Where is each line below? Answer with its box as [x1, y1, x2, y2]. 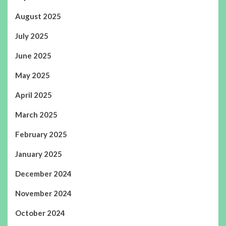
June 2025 [15, 50, 51, 60]
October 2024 [15, 208, 65, 217]
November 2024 [15, 188, 72, 198]
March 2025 [15, 109, 58, 119]
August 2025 [15, 11, 61, 21]
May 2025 [15, 70, 50, 80]
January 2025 [15, 149, 62, 158]
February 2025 [15, 129, 67, 139]
